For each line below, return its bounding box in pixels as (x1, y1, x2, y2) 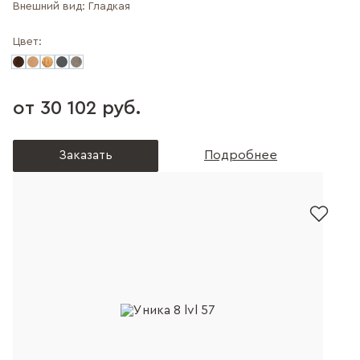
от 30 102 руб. (13, 99, 141, 118)
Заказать (59, 149, 112, 162)
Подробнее (204, 149, 277, 162)
